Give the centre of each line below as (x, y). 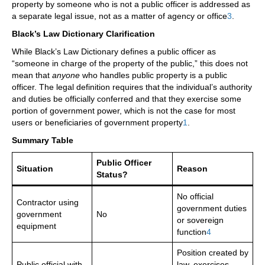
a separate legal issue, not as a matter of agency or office (119, 16)
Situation (35, 169)
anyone (66, 75)
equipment (36, 226)
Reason (192, 169)
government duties (212, 209)
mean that (32, 75)
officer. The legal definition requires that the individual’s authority (132, 87)
